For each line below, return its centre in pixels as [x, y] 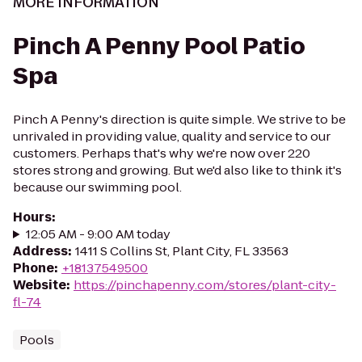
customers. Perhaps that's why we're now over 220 [162, 153]
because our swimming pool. [97, 187]
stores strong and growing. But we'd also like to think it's [177, 170]
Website [40, 285]
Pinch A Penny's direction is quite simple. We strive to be [179, 119]
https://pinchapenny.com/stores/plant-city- [205, 285]
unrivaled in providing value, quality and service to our [172, 136]
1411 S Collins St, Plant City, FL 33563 [182, 251]
